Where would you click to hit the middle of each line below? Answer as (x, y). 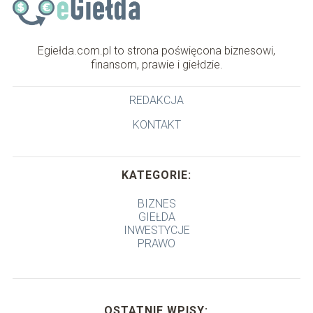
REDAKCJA (156, 101)
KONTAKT (156, 125)
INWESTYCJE (156, 231)
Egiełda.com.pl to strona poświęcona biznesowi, (156, 51)
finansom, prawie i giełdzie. (156, 65)
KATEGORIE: (156, 175)
